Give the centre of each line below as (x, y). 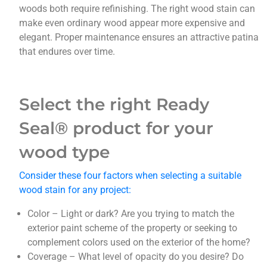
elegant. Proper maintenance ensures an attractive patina (139, 38)
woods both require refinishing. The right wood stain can (137, 9)
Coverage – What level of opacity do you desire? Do (136, 257)
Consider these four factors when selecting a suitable (131, 176)
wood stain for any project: (75, 190)
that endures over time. (67, 52)
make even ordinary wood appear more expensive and (132, 23)
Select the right (86, 105)
